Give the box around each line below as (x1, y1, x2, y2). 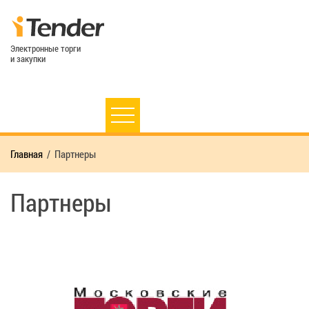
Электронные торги (10, 41, 81, 54)
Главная (10, 146, 43, 161)
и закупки (10, 52, 46, 65)
